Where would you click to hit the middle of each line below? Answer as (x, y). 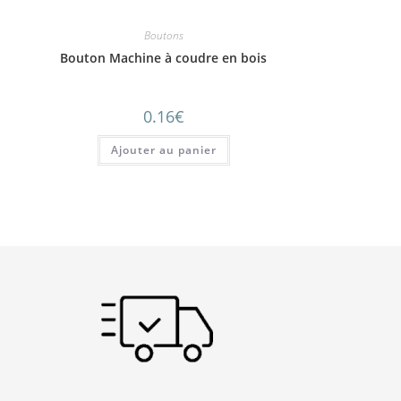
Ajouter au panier (163, 149)
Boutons (163, 35)
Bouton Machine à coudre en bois (164, 57)
